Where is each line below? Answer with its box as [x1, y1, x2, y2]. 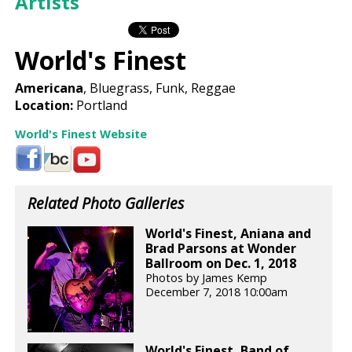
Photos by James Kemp [145, 270, 268, 286]
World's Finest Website [15, 126, 148, 141]
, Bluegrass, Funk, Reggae [83, 79, 236, 97]
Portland [73, 96, 128, 114]
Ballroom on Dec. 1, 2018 [145, 255, 297, 273]
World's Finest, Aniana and [145, 225, 312, 243]
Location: [15, 96, 74, 114]
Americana [15, 79, 84, 97]
